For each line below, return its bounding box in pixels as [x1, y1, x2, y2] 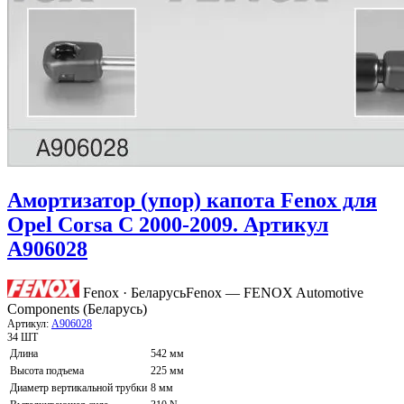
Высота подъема [10, 364, 84, 378]
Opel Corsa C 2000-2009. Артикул [7, 213, 328, 237]
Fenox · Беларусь [83, 285, 186, 301]
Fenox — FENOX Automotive [186, 285, 363, 301]
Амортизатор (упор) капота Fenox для [7, 188, 377, 213]
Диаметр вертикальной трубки [10, 381, 147, 395]
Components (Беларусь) [7, 301, 147, 317]
